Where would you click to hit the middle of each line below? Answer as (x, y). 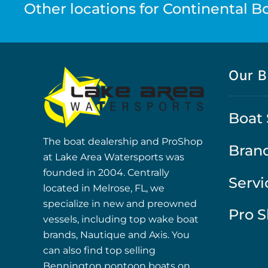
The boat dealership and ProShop (123, 142)
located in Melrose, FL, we (104, 188)
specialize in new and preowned (120, 204)
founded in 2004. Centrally (106, 173)
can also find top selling (99, 251)
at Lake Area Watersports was (114, 157)
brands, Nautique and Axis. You (116, 235)
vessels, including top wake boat (121, 220)
